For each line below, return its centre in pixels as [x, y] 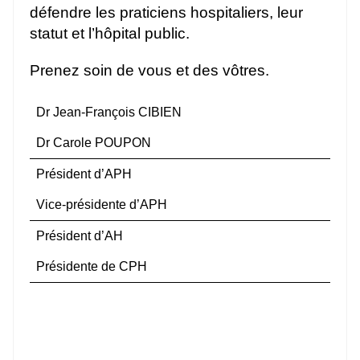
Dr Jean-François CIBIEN [109, 112]
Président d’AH [80, 235]
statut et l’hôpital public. [110, 33]
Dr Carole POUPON [94, 142]
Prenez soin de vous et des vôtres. [149, 70]
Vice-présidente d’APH [102, 204]
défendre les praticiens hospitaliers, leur [166, 12]
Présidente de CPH [92, 266]
